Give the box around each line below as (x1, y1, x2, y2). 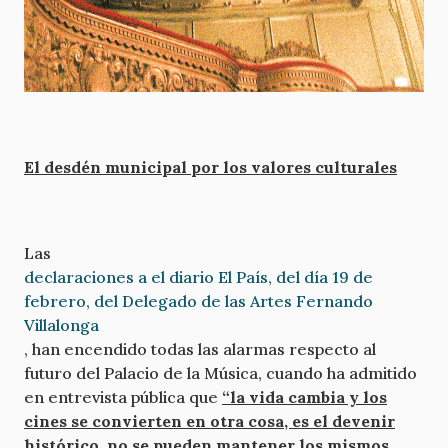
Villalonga (24, 314, 99, 335)
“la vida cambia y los (222, 386, 387, 407)
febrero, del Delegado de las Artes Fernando (24, 290, 373, 311)
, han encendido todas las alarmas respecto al (24, 338, 376, 359)
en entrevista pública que (24, 386, 222, 407)
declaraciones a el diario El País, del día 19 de (24, 266, 373, 287)
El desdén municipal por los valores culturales (24, 156, 397, 177)
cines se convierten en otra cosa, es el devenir (24, 410, 395, 431)
